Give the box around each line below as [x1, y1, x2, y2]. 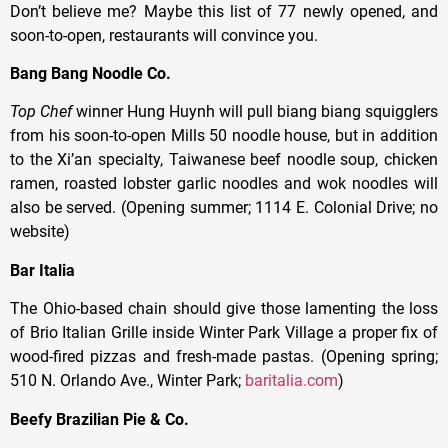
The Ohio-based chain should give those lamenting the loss [10, 299, 438, 319]
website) [10, 222, 70, 242]
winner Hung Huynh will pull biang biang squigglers [72, 102, 438, 122]
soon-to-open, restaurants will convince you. [10, 25, 318, 45]
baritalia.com [245, 371, 338, 391]
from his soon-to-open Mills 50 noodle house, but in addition [10, 126, 438, 146]
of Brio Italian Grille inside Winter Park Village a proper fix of [10, 323, 438, 343]
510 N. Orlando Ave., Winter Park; [10, 371, 245, 391]
